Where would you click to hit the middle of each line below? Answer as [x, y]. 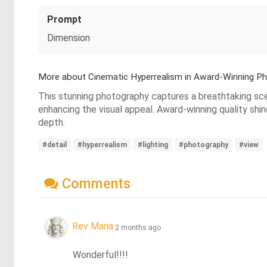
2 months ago [138, 227]
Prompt [64, 19]
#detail [55, 145]
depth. [52, 122]
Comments [94, 183]
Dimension [69, 38]
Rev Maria [93, 226]
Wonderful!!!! [101, 254]
